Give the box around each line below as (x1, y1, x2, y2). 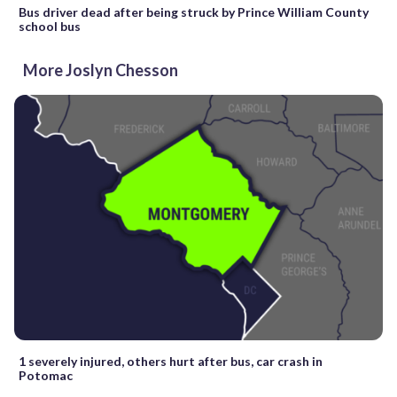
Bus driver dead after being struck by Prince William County (19, 4, 369, 19)
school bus (19, 18, 81, 34)
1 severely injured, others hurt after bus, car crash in (19, 353, 323, 369)
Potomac (19, 367, 73, 383)
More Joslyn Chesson (23, 59, 178, 80)
